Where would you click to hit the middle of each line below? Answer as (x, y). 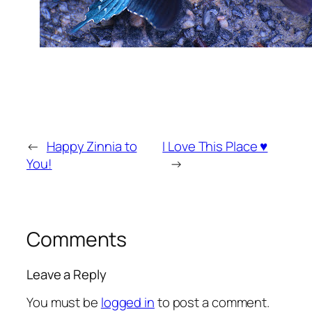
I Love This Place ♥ (215, 147)
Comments (77, 240)
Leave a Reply (67, 274)
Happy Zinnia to (92, 147)
